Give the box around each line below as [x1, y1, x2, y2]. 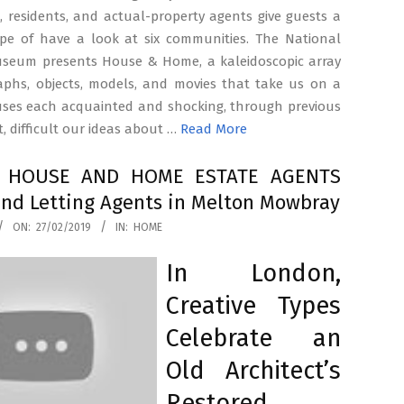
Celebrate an [166, 324, 341, 353]
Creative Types [166, 291, 341, 320]
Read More [180, 121, 247, 137]
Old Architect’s [166, 356, 341, 385]
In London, [166, 259, 341, 288]
